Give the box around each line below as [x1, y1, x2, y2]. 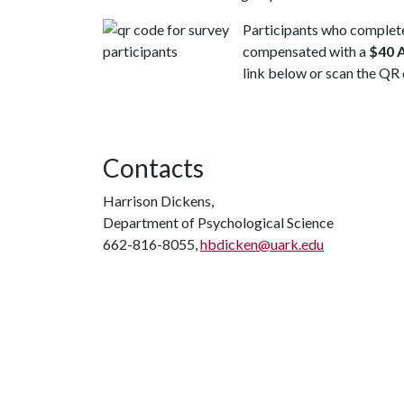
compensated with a [243, 42, 369, 60]
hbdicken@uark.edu [200, 235, 324, 252]
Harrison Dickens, [103, 192, 214, 209]
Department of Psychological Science [103, 214, 334, 231]
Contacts [103, 152, 204, 183]
